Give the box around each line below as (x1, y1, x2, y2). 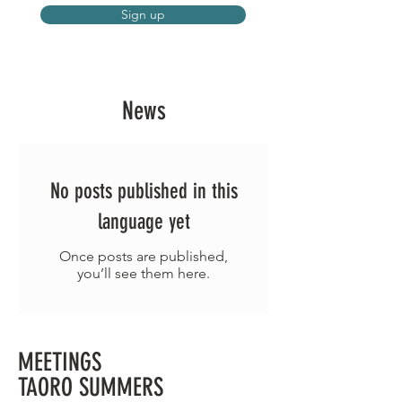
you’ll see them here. (77, 265, 210, 282)
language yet (97, 209, 190, 234)
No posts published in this (49, 179, 238, 204)
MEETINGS (18, 347, 101, 377)
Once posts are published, (59, 248, 228, 265)
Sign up (121, 6, 165, 22)
